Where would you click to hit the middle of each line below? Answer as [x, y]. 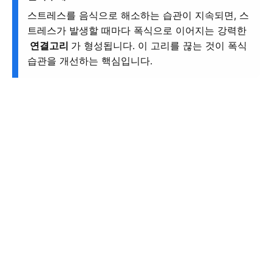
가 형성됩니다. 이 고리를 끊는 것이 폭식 [159, 46]
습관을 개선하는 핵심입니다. [90, 61]
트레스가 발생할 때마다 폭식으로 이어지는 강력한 [137, 31]
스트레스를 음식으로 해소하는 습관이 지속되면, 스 [138, 15]
